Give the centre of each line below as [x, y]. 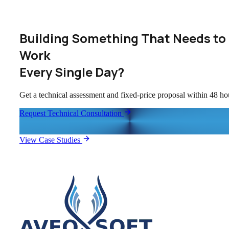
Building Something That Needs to [123, 38]
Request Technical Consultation [72, 113]
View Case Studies [51, 140]
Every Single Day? [72, 72]
